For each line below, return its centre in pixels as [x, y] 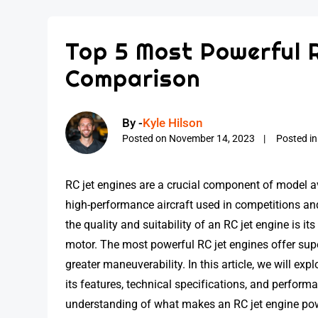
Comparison [133, 78]
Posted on [146, 139]
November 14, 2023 [212, 139]
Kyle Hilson [173, 123]
